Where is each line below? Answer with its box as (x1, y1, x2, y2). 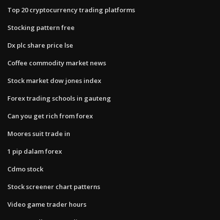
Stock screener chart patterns (7, 182, 100, 191)
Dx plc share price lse (7, 40, 73, 50)
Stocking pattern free (7, 23, 75, 32)
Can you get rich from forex (7, 111, 93, 120)
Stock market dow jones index (7, 76, 101, 85)
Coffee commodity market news (7, 58, 106, 67)
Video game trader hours (7, 199, 86, 209)
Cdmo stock (7, 164, 43, 173)
